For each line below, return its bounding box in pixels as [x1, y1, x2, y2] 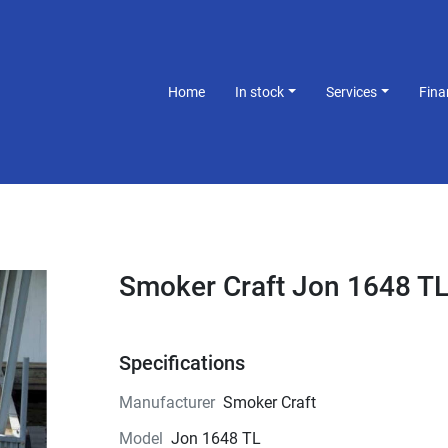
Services [334, 83, 378, 100]
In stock [239, 83, 285, 100]
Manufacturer [118, 393, 215, 412]
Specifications [118, 351, 245, 375]
